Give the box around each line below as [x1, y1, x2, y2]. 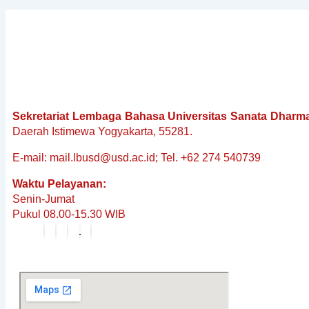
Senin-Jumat [12, 193, 74, 205]
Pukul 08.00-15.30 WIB [12, 208, 126, 220]
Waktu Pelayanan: [12, 178, 106, 190]
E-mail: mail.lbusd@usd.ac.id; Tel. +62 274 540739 [12, 152, 261, 163]
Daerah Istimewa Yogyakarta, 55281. [12, 126, 192, 137]
